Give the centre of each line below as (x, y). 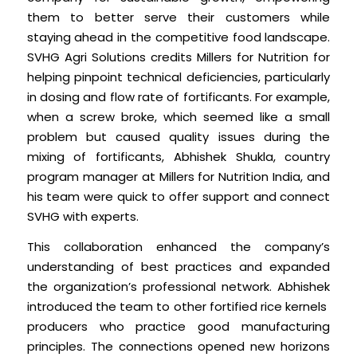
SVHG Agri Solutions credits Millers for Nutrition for (178, 57)
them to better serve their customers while (178, 18)
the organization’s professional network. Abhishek (178, 286)
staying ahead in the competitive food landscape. (178, 37)
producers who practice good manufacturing (178, 326)
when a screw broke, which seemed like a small (178, 117)
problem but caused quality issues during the (178, 137)
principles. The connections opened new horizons (178, 346)
